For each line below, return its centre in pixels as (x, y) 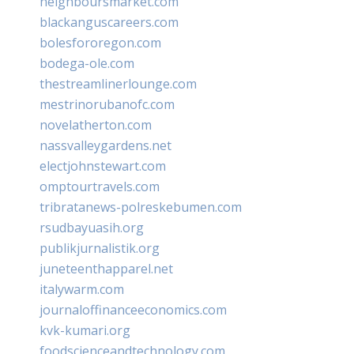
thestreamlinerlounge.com (118, 83)
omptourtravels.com (100, 186)
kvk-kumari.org (85, 330)
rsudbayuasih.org (92, 227)
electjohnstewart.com (103, 166)
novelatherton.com (96, 124)
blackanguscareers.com (109, 22)
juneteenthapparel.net (106, 268)
